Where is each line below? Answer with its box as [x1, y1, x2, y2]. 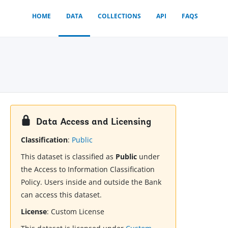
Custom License [51, 207, 105, 217]
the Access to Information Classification [21, 164, 155, 175]
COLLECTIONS [98, 12, 141, 20]
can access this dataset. [21, 190, 102, 200]
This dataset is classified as [21, 152, 116, 162]
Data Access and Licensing [36, 117, 152, 127]
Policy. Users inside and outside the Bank [21, 177, 162, 187]
